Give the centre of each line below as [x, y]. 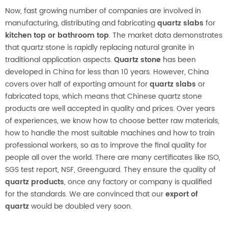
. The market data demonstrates [166, 35]
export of [182, 194]
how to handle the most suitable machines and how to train [110, 133]
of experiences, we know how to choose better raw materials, [112, 121]
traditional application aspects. [60, 60]
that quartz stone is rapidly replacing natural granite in [100, 47]
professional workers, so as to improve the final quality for [106, 145]
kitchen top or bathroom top [57, 35]
